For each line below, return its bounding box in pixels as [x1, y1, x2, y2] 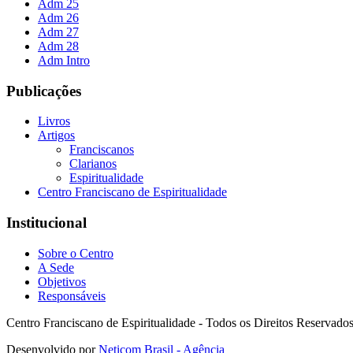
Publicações [6, 82, 81, 99]
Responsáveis [38, 288, 106, 303]
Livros [38, 114, 70, 128]
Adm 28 [38, 39, 79, 53]
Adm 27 [38, 24, 79, 39]
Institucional [6, 214, 87, 232]
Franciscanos [69, 143, 134, 157]
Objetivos [38, 274, 86, 288]
